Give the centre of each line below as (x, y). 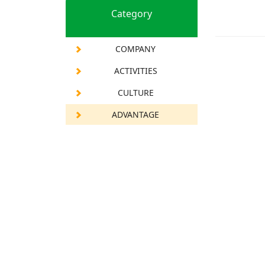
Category (132, 13)
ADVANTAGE (136, 114)
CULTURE (135, 92)
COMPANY (136, 49)
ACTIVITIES (135, 70)
